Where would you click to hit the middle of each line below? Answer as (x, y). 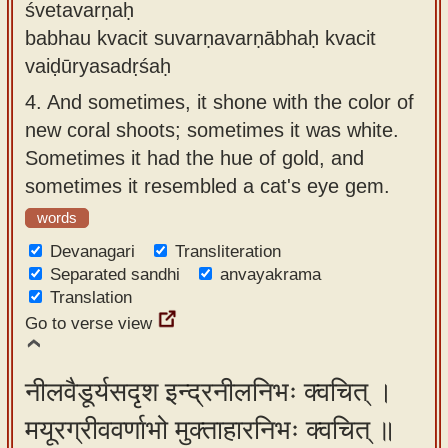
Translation (91, 297)
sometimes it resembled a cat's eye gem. (207, 185)
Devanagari (92, 251)
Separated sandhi (115, 274)
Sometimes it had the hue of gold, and (194, 157)
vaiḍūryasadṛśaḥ (98, 65)
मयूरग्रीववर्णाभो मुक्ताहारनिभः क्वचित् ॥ (210, 430)
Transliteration (228, 251)
